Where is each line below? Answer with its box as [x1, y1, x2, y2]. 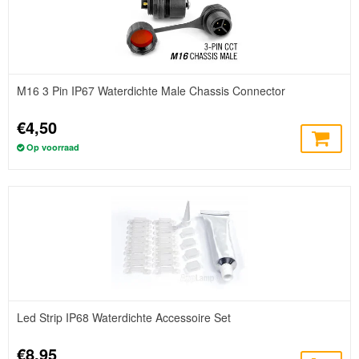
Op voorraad [26, 140, 79, 153]
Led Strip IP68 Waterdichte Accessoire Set [17, 309, 231, 325]
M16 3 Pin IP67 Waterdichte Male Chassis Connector [17, 82, 285, 99]
